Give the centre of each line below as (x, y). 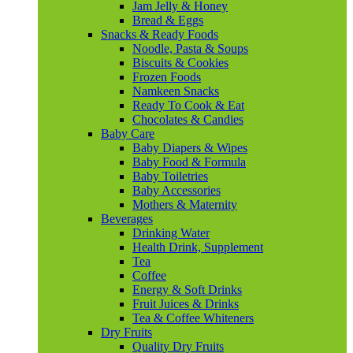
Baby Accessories (176, 190)
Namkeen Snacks (176, 91)
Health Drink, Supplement (198, 247)
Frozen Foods (167, 77)
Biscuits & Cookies (180, 63)
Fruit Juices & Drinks (186, 304)
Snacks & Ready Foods (160, 34)
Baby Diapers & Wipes (190, 148)
